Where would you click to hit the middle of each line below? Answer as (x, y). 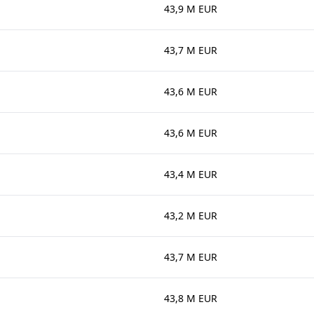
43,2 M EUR (191, 216)
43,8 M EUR (191, 298)
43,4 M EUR (191, 174)
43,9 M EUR (191, 9)
